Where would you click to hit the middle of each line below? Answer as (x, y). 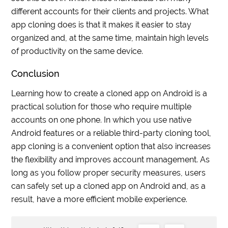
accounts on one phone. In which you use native (102, 120)
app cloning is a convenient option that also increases (111, 147)
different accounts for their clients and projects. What (110, 12)
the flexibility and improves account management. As (111, 160)
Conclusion (36, 74)
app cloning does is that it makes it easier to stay (102, 25)
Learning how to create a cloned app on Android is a (109, 94)
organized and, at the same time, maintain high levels (110, 38)
